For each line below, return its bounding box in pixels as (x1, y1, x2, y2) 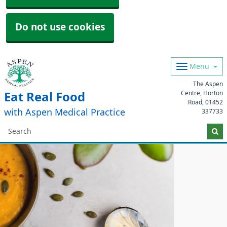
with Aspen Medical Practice (4, 108, 125, 117)
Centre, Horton (181, 90, 223, 96)
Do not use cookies (15, 22, 105, 32)
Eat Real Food (4, 91, 85, 103)
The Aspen (193, 81, 223, 87)
